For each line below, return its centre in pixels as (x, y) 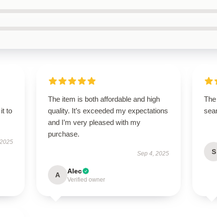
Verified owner (86, 180)
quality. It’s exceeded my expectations (108, 111)
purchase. (63, 134)
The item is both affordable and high (104, 99)
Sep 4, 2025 (153, 154)
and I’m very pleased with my (94, 122)
